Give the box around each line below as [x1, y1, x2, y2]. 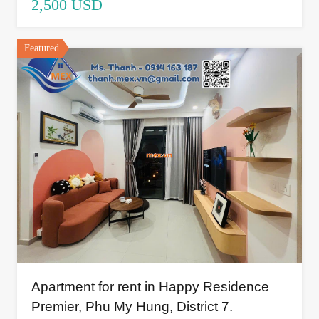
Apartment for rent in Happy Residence [31, 278, 269, 294]
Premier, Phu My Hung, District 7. [31, 298, 233, 314]
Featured [24, 43, 59, 54]
